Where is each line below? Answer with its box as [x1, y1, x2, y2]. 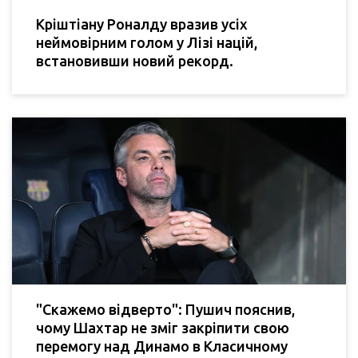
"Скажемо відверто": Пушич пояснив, [36, 301, 295, 318]
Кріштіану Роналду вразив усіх [36, 16, 248, 33]
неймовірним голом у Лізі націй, [36, 34, 257, 51]
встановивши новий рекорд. [36, 53, 233, 70]
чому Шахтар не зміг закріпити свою [36, 320, 289, 336]
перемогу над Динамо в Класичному [36, 338, 288, 355]
